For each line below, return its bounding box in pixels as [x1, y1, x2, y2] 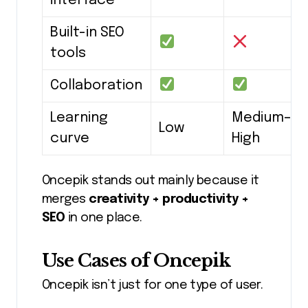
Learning [50, 111, 109, 126]
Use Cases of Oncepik [42, 250, 231, 272]
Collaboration [50, 78, 143, 93]
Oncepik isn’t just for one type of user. [42, 279, 263, 292]
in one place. [65, 212, 142, 225]
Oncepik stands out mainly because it [42, 175, 259, 188]
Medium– [232, 111, 292, 126]
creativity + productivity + [89, 193, 249, 206]
